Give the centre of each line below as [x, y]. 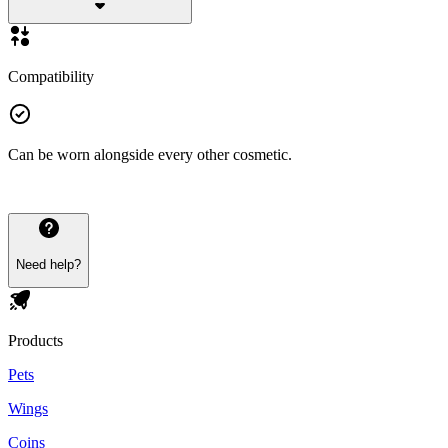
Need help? [48, 264]
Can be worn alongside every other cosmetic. [150, 155]
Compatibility [51, 77]
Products [35, 341]
